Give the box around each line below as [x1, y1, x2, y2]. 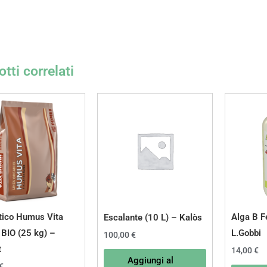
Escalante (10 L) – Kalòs [103, 212, 202, 223]
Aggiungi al [127, 254, 173, 266]
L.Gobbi [231, 227, 261, 238]
